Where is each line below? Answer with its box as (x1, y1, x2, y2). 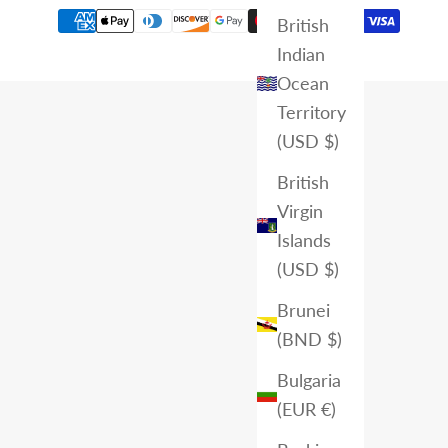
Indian (277, 42, 325, 65)
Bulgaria (277, 368, 341, 391)
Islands (277, 228, 331, 251)
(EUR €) (277, 397, 336, 420)
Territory (277, 100, 346, 123)
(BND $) (277, 327, 342, 350)
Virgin (277, 199, 323, 222)
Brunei (277, 298, 330, 321)
